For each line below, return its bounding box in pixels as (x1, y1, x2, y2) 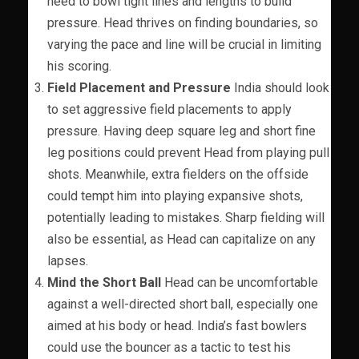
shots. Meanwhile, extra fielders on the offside (47, 166, 309, 182)
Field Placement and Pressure (47, 79, 231, 95)
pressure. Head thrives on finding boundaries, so (47, 14, 318, 30)
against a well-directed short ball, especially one (47, 296, 318, 312)
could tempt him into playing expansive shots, (47, 188, 303, 204)
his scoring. (47, 58, 111, 74)
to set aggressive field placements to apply (47, 101, 292, 117)
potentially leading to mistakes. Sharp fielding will (47, 209, 325, 225)
